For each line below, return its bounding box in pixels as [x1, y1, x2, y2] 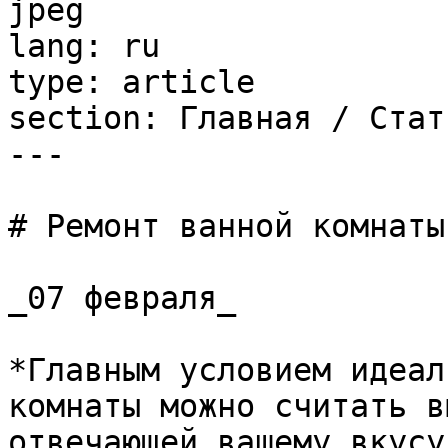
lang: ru [8, 28, 160, 64]
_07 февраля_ [8, 280, 236, 316]
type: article [8, 64, 255, 100]
